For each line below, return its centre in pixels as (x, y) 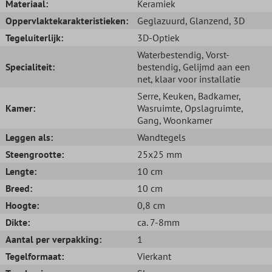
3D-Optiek (158, 37)
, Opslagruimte (211, 108)
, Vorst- (216, 54)
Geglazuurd (161, 20)
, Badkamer (216, 96)
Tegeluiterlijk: (34, 37)
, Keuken (176, 96)
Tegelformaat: (35, 256)
